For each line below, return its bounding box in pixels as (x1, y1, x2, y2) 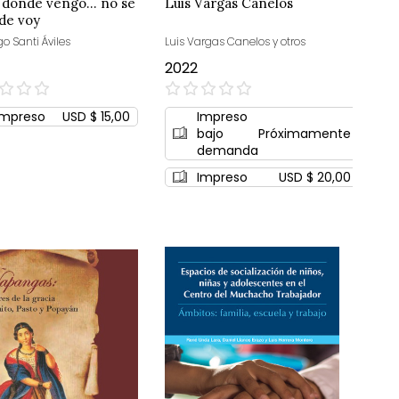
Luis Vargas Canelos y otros (164, 33, 305, 49)
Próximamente (257, 124, 351, 142)
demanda (196, 141, 258, 159)
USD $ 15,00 (61, 107, 130, 126)
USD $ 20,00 (278, 167, 351, 186)
